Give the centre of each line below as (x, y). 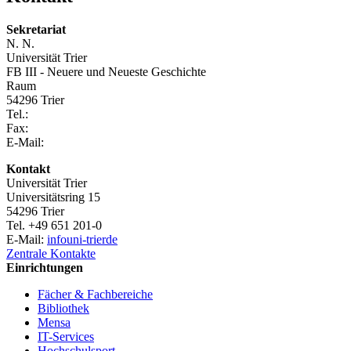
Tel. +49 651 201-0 (54, 226)
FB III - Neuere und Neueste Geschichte (106, 72)
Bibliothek (63, 309)
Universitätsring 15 (53, 197)
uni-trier (86, 240)
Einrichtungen (45, 268)
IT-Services (66, 337)
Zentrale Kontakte (51, 254)
